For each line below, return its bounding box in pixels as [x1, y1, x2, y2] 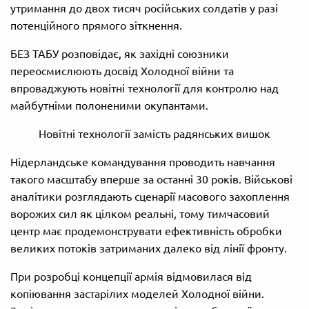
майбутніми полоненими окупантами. [10, 99, 208, 112]
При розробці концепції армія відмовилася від [10, 270, 252, 283]
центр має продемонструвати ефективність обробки [10, 225, 282, 238]
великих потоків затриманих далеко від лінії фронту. [10, 242, 287, 255]
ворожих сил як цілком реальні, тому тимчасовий [10, 208, 270, 221]
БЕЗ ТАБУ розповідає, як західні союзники [10, 48, 229, 61]
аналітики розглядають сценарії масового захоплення [10, 190, 290, 203]
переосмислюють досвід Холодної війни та [10, 65, 234, 78]
